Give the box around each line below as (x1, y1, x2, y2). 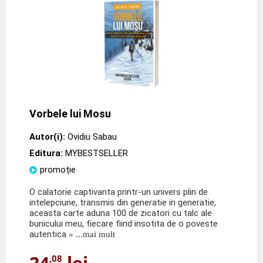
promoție (40, 164, 76, 175)
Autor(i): (29, 131, 65, 142)
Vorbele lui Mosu (29, 107, 111, 120)
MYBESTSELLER (65, 147, 128, 159)
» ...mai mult (66, 229, 115, 239)
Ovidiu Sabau (68, 131, 117, 142)
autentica (29, 228, 66, 240)
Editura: (29, 147, 65, 159)
